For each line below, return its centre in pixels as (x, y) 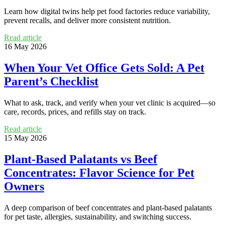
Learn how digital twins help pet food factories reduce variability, (107, 12)
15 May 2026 (25, 138)
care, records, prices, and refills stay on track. (75, 112)
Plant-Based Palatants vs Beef (81, 159)
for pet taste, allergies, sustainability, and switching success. (98, 216)
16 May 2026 (25, 47)
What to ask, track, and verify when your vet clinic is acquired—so (110, 103)
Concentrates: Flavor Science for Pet (99, 173)
